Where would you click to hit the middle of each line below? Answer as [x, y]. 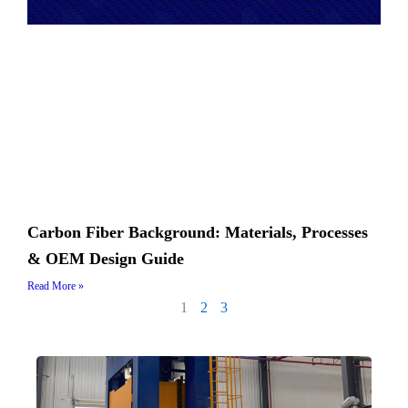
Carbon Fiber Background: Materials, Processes [198, 232]
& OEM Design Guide [106, 258]
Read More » [56, 286]
